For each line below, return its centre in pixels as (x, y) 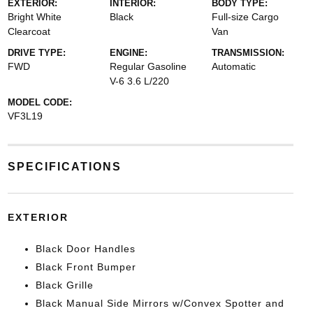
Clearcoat (29, 31)
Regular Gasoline (148, 66)
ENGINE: (128, 53)
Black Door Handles (85, 249)
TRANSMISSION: (248, 53)
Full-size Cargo (246, 17)
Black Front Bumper (86, 267)
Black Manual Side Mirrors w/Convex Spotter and (160, 303)
